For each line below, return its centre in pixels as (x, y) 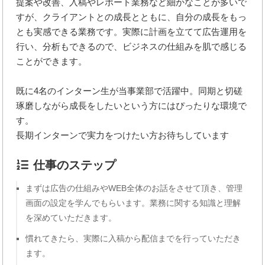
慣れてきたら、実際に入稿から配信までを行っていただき (133, 239)
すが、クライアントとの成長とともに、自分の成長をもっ (132, 17)
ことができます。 (52, 61)
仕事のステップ (73, 165)
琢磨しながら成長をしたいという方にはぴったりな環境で (132, 105)
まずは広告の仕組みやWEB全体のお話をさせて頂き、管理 (134, 188)
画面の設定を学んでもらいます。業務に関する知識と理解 (133, 203)
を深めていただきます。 (71, 218)
